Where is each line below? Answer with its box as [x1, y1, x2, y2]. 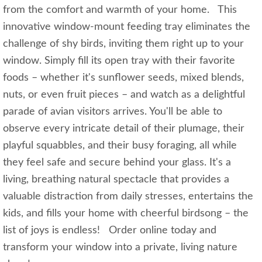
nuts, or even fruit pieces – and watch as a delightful [3, 89, 245, 101]
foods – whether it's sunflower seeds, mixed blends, [3, 73, 244, 84]
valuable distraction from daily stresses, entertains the [3, 191, 253, 202]
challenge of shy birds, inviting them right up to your [3, 39, 244, 50]
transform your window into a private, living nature [3, 242, 237, 253]
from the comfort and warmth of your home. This [3, 5, 237, 16]
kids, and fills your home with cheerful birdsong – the [3, 208, 249, 219]
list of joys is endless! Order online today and [3, 225, 216, 236]
